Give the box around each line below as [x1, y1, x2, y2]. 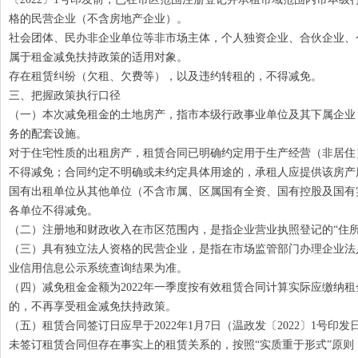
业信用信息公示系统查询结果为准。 [9, 262, 188, 274]
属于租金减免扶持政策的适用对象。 [9, 51, 188, 63]
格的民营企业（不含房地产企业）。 [9, 13, 188, 25]
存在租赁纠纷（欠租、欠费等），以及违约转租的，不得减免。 [9, 70, 322, 82]
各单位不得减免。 [9, 205, 98, 217]
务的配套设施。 [9, 128, 87, 140]
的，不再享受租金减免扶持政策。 [9, 300, 177, 312]
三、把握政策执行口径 [9, 89, 121, 101]
